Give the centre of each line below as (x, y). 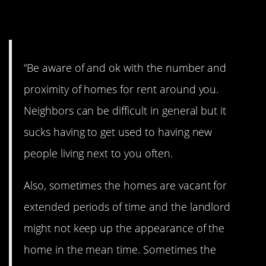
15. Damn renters (96, 18)
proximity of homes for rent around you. (121, 89)
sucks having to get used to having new (118, 132)
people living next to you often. (98, 153)
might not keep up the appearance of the (124, 228)
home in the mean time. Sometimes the (120, 249)
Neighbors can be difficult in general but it (125, 110)
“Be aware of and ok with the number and (125, 67)
